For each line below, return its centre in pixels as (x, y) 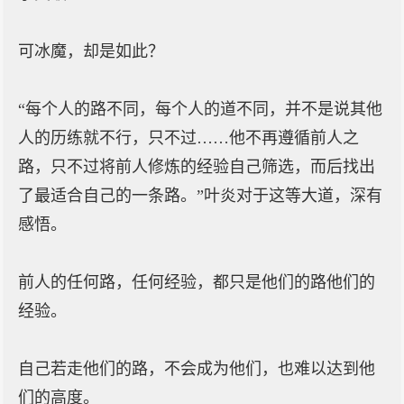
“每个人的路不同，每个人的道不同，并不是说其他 (200, 109)
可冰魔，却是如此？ (91, 51)
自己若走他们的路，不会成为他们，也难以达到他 (197, 369)
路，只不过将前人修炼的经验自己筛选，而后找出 (197, 167)
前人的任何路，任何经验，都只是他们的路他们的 (197, 282)
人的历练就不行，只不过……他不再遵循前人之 (188, 138)
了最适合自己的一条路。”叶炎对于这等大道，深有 (200, 196)
